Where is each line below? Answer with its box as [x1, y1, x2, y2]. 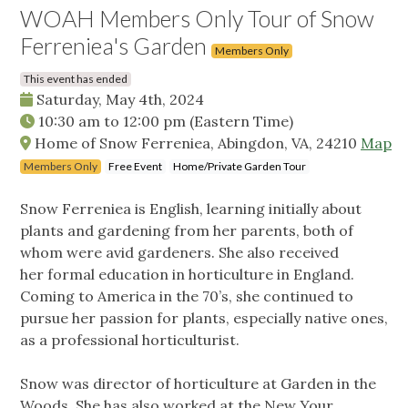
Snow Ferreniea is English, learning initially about [20, 199, 362, 219]
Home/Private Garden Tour [173, 159, 306, 174]
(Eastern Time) [189, 112, 293, 131]
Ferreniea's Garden [20, 32, 211, 60]
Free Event [108, 159, 162, 174]
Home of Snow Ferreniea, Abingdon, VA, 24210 [31, 134, 361, 153]
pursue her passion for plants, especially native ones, [20, 309, 388, 328]
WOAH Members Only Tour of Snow [20, 5, 374, 33]
